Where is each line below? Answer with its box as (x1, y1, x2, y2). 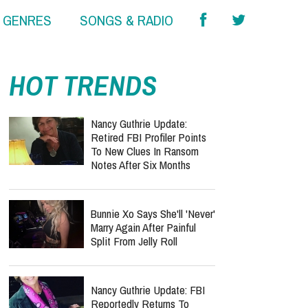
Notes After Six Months (91, 157, 190, 173)
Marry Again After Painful (91, 219, 196, 235)
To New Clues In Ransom (91, 143, 199, 159)
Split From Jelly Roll (91, 233, 177, 249)
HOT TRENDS (9, 67, 157, 104)
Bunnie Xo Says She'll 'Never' (91, 206, 215, 221)
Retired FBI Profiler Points (91, 129, 206, 145)
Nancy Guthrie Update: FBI (91, 282, 205, 298)
